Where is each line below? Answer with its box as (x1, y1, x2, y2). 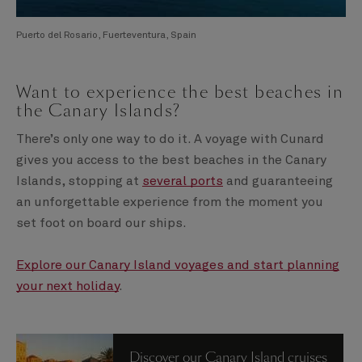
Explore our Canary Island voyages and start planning (16, 259, 339, 271)
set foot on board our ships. (16, 217, 187, 229)
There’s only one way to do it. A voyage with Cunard (16, 133, 324, 145)
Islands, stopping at (16, 175, 142, 187)
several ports (142, 175, 223, 187)
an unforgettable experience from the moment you (16, 196, 323, 208)
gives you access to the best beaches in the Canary (16, 154, 326, 166)
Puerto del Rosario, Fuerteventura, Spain (16, 31, 196, 40)
